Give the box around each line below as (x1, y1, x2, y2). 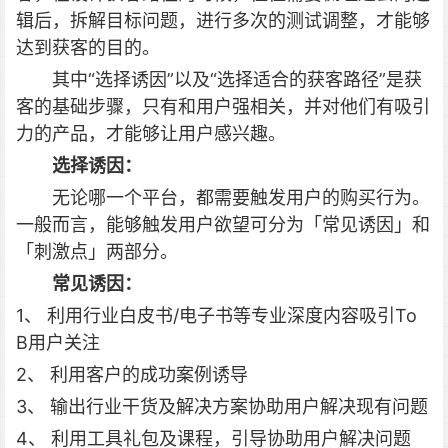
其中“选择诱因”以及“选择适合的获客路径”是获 (52, 69, 422, 90)
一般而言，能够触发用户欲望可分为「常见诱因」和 (16, 214, 430, 235)
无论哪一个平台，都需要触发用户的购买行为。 (52, 187, 430, 208)
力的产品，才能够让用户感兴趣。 (16, 123, 286, 144)
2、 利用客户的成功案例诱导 (16, 364, 248, 385)
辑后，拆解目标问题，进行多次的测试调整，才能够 (16, 10, 430, 31)
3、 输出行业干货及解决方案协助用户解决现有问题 (16, 396, 428, 417)
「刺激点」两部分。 (16, 241, 178, 262)
